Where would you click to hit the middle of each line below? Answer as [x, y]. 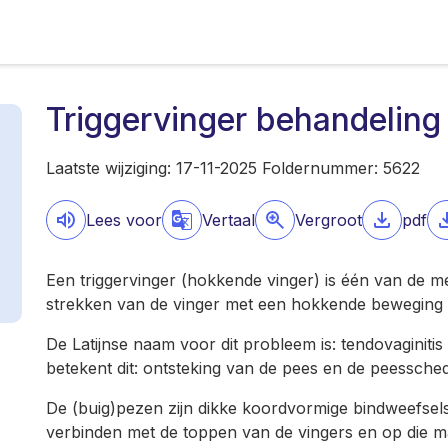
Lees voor [124, 220]
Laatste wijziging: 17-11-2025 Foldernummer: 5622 [233, 168]
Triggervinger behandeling [243, 119]
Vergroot [328, 220]
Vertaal [228, 220]
